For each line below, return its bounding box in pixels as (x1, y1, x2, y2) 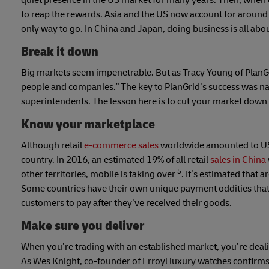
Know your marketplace (21, 116, 155, 133)
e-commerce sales (84, 139, 159, 152)
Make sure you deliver (21, 217, 144, 235)
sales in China (210, 154, 266, 166)
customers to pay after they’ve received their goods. (21, 197, 234, 210)
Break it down (21, 43, 98, 61)
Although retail (21, 139, 84, 152)
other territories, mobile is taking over (21, 168, 177, 181)
